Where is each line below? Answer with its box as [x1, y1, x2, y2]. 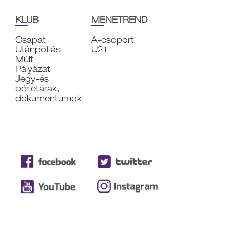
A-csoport [91, 34, 134, 45]
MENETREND [91, 14, 147, 25]
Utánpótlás [15, 44, 61, 54]
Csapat [15, 34, 46, 45]
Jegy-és [15, 73, 49, 84]
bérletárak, [15, 83, 59, 93]
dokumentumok [15, 93, 82, 103]
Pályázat [15, 64, 50, 74]
